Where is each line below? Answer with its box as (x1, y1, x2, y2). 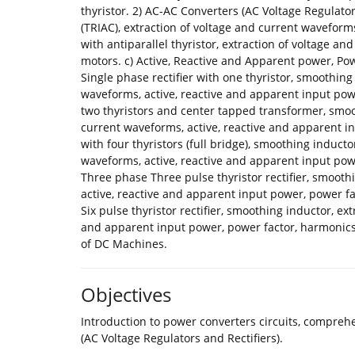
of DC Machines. (81, 236, 167, 252)
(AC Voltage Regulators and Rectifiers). (81, 330, 283, 346)
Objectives (81, 281, 171, 308)
